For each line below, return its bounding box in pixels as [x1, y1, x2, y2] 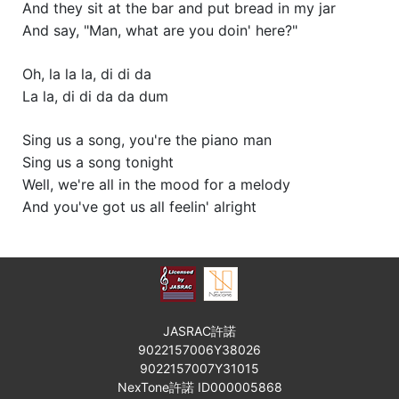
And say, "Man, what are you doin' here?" [22, 21, 297, 39]
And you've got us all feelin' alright [22, 198, 256, 216]
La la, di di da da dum [22, 87, 168, 105]
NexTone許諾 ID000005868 [117, 379, 282, 395]
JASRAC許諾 [163, 323, 236, 338]
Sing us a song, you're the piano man [22, 131, 272, 149]
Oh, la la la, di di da [22, 65, 151, 83]
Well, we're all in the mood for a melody [22, 175, 290, 193]
